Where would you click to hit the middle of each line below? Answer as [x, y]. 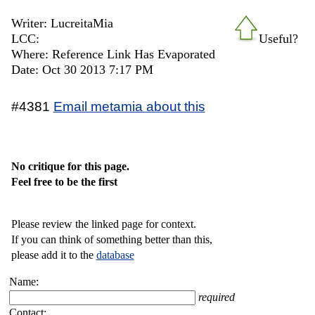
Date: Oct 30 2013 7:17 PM [82, 69]
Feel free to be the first [64, 181]
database [115, 255]
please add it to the [53, 255]
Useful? [279, 38]
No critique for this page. [70, 166]
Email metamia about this [129, 106]
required [217, 297]
